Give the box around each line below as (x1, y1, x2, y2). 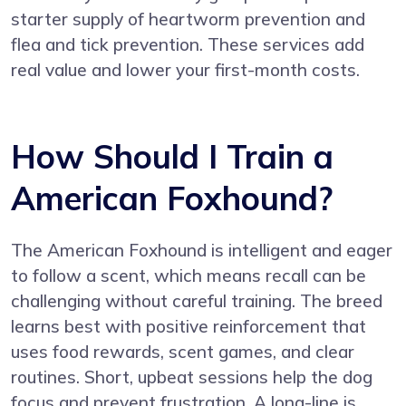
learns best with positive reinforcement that (11, 314, 366, 337)
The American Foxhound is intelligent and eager (11, 238, 392, 261)
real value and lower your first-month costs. (11, 58, 360, 81)
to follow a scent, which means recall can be (11, 264, 366, 286)
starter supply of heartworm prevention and (11, 7, 365, 30)
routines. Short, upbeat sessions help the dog (11, 365, 372, 388)
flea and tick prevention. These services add (11, 33, 364, 55)
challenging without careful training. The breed (11, 289, 382, 312)
